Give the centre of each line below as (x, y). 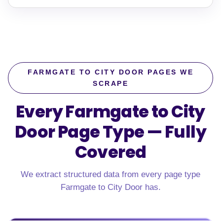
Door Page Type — (90, 132)
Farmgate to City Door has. (110, 187)
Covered (110, 152)
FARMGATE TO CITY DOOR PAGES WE (110, 72)
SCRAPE (110, 84)
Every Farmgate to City (110, 112)
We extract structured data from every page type (110, 174)
